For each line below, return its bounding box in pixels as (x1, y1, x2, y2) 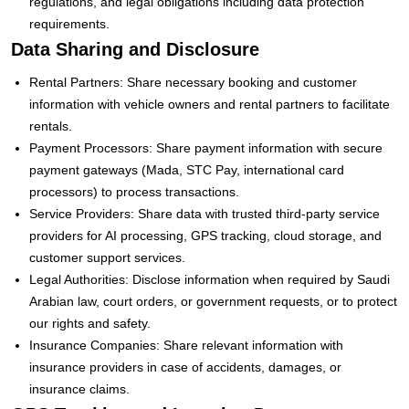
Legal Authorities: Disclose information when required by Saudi (29, 271, 390, 287)
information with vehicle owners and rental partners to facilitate (29, 96, 390, 111)
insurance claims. (29, 381, 130, 396)
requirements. (29, 16, 110, 31)
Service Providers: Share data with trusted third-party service (29, 205, 380, 221)
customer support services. (29, 249, 185, 265)
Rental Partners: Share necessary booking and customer (29, 74, 357, 89)
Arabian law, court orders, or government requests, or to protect (29, 293, 397, 309)
